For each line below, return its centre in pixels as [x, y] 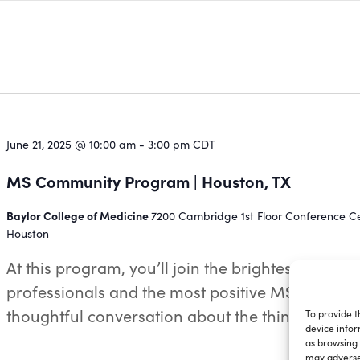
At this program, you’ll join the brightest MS [166, 267]
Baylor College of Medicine [79, 215]
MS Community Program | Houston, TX [149, 181]
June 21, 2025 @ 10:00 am [72, 144]
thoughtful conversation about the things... [163, 315]
